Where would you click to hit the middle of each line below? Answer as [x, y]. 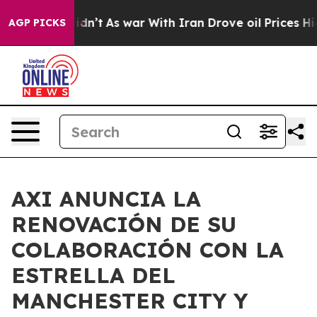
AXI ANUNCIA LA [106, 199]
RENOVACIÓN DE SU [124, 224]
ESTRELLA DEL [93, 275]
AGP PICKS [37, 23]
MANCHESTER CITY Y [129, 301]
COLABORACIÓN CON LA [148, 250]
